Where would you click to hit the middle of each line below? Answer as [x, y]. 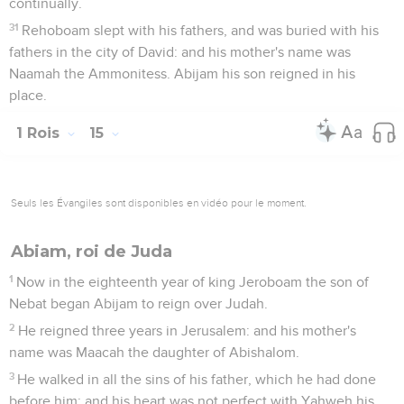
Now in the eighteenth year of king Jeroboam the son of [193, 282]
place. [28, 95]
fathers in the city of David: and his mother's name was [180, 52]
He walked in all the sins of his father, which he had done [197, 379]
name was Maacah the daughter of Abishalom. [154, 352]
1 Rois [40, 133]
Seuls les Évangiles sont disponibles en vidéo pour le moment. [159, 202]
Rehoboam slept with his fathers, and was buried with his [201, 30]
